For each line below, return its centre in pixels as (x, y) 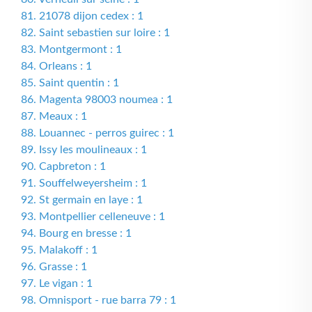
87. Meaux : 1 (54, 116)
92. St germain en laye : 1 (82, 200)
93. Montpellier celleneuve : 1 (93, 217)
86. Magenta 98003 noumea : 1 (97, 100)
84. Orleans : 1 (56, 66)
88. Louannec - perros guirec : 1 (97, 133)
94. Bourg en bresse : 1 (76, 233)
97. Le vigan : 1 (57, 283)
